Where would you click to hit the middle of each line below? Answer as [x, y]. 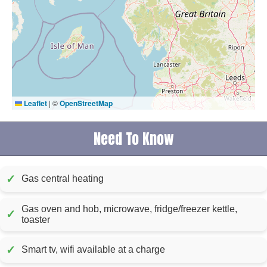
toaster [36, 219]
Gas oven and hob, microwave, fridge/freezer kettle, [129, 209]
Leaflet [35, 103]
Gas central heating [63, 179]
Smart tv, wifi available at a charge [93, 250]
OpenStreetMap [86, 103]
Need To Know [133, 139]
